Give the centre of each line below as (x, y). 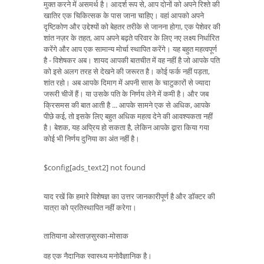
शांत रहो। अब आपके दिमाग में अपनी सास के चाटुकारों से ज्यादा (127, 82)
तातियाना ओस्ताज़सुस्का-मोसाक (86, 236)
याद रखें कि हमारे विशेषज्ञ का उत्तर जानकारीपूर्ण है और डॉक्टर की (129, 196)
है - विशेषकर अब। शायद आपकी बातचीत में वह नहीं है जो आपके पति (132, 60)
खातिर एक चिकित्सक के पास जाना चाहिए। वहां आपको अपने (124, 15)
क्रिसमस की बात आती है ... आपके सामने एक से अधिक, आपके (127, 105)
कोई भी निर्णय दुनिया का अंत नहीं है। (92, 138)
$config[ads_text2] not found (95, 167)
